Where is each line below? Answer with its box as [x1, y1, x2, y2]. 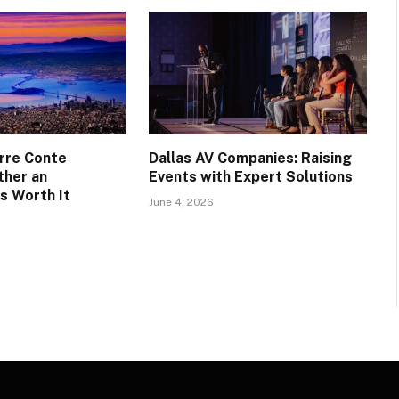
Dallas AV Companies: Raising [148, 149, 352, 167]
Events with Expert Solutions [148, 167, 353, 185]
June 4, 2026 [148, 195, 214, 208]
